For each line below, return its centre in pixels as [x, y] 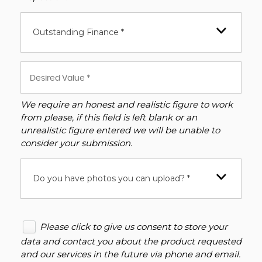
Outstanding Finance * [78, 32]
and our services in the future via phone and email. [130, 254]
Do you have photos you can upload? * [111, 178]
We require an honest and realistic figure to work [127, 104]
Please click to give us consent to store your [134, 227]
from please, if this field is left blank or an [109, 117]
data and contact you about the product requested [131, 241]
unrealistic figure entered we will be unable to [120, 130]
